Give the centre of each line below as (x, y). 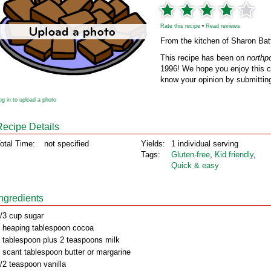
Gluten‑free (191, 155)
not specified (67, 144)
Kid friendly (234, 155)
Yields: (153, 144)
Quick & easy (195, 165)
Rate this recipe (180, 26)
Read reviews (223, 26)
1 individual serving (205, 144)
